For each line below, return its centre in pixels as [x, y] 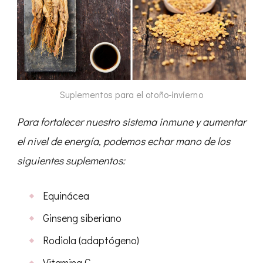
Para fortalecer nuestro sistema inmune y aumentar [131, 121]
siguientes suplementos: [71, 160]
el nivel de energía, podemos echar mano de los [124, 141]
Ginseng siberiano [82, 218]
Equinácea [66, 195]
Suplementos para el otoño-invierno [131, 94]
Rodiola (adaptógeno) [91, 240]
